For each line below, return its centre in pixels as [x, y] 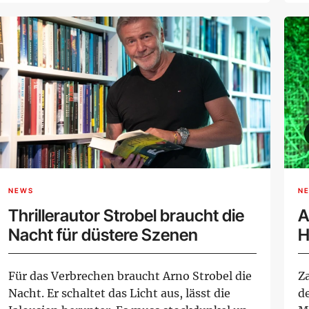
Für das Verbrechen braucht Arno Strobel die [130, 276]
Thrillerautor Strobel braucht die [126, 215]
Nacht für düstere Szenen [103, 235]
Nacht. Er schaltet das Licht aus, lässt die [119, 293]
